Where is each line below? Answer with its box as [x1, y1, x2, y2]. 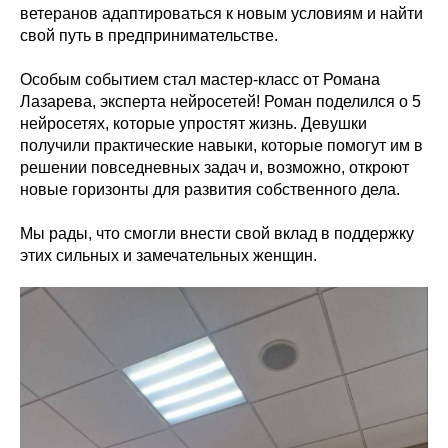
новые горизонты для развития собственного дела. [20, 181, 400, 198]
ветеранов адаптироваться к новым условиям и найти [20, 5, 423, 22]
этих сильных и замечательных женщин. [20, 247, 317, 264]
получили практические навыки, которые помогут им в [20, 137, 423, 154]
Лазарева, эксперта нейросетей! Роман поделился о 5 [20, 93, 421, 110]
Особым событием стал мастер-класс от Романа [20, 71, 380, 88]
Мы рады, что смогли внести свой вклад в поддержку [20, 225, 414, 242]
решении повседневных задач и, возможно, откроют [20, 159, 409, 176]
